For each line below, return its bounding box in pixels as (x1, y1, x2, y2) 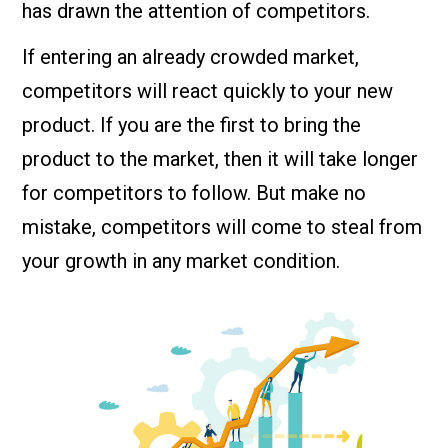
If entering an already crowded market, (22, 45, 360, 70)
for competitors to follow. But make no (22, 181, 367, 206)
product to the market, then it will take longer (22, 147, 419, 172)
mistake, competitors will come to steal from (22, 215, 423, 240)
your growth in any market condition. (22, 249, 341, 274)
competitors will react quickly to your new (22, 79, 394, 104)
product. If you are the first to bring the (22, 113, 362, 138)
